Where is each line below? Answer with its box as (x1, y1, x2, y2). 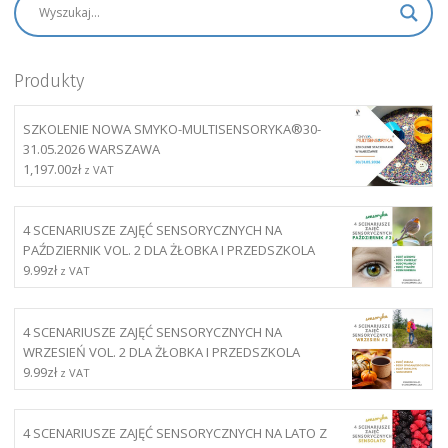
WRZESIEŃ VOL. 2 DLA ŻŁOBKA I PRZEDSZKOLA (23, 342, 300, 361)
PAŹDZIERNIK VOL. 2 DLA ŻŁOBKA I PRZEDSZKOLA (23, 241, 315, 260)
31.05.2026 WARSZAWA (23, 139, 160, 158)
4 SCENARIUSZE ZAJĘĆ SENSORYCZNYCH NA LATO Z (23, 424, 327, 443)
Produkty (14, 69, 84, 92)
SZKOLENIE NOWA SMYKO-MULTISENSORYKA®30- (23, 119, 321, 138)
